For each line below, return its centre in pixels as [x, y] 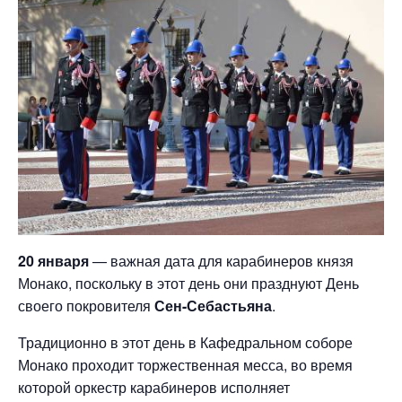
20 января [53, 261]
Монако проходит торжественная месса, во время [185, 365]
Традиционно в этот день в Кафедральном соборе [185, 343]
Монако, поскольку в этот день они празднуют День [188, 284]
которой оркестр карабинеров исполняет [154, 388]
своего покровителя [84, 306]
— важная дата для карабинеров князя [221, 261]
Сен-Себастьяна [211, 306]
